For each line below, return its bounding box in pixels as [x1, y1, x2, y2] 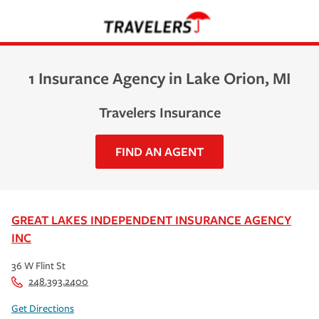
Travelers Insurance [98, 102, 221, 122]
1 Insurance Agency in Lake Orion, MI [28, 66, 291, 89]
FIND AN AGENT [115, 142, 204, 159]
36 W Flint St [11, 259, 66, 272]
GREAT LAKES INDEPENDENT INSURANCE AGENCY [11, 211, 291, 228]
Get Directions [11, 302, 74, 315]
